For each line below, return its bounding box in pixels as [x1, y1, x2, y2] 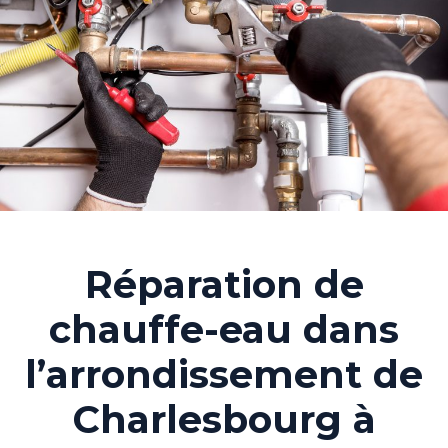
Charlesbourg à [72, 395, 376, 443]
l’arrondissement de [25, 350, 423, 398]
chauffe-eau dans [49, 305, 399, 353]
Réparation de [84, 260, 364, 308]
